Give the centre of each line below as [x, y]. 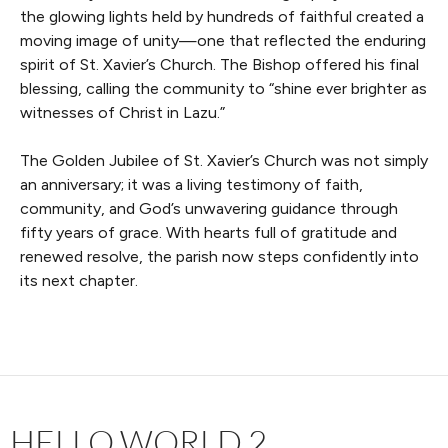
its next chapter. [79, 280]
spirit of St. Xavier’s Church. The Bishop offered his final [219, 64]
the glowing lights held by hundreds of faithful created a [222, 16]
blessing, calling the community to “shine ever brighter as [223, 88]
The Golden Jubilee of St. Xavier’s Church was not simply [224, 160]
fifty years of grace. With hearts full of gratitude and [208, 232]
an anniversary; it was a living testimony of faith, [191, 184]
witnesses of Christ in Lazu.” [122, 112]
